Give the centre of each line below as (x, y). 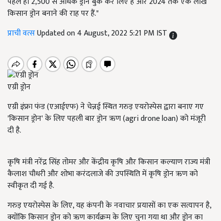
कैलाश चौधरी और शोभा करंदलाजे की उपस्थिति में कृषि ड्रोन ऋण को (103, 174)
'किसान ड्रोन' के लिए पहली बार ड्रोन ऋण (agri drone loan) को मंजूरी (107, 119)
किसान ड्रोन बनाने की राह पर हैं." (53, 14)
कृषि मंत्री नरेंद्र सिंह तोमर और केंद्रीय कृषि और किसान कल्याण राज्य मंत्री (109, 162)
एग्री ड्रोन (19, 87)
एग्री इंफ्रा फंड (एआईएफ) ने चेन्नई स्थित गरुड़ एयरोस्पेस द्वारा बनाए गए (106, 107)
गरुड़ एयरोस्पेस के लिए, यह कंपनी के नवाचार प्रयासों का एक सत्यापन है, (109, 206)
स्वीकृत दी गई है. (31, 186)
